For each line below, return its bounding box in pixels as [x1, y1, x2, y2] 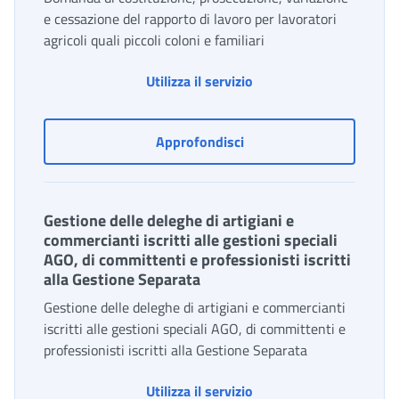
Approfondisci [155, 131, 244, 153]
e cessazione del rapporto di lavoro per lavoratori [44, 8, 337, 30]
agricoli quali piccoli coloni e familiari [44, 29, 265, 52]
